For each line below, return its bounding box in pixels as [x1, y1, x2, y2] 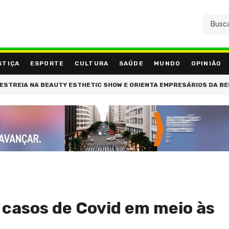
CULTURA [74, 60, 109, 67]
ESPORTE [30, 60, 64, 67]
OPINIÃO [191, 60, 222, 67]
